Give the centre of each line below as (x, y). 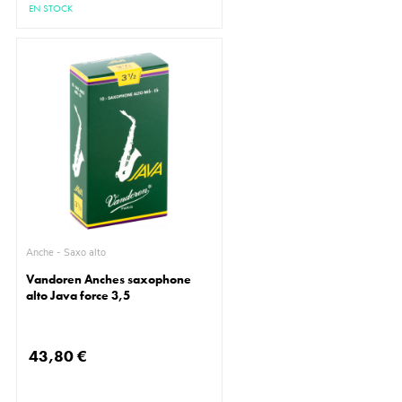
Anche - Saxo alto (85, 253)
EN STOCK (51, 9)
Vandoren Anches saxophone (109, 280)
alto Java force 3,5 (79, 296)
